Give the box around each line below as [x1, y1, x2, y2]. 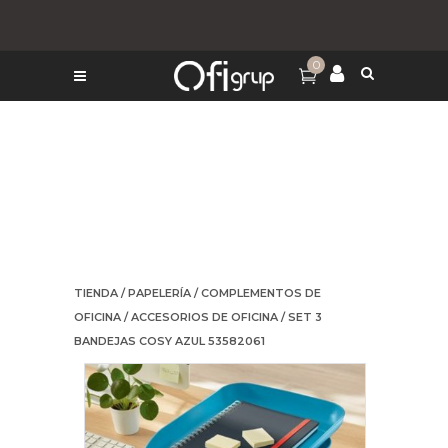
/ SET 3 [278, 310, 322, 324]
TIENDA [74, 286, 118, 300]
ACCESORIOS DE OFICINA [131, 310, 278, 324]
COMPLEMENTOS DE [201, 286, 321, 300]
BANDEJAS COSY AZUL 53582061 [74, 334, 265, 348]
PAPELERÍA [128, 286, 191, 300]
